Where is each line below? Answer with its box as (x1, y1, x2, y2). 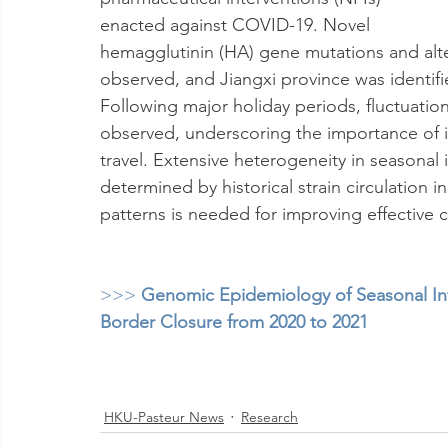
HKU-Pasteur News (104, 407, 224, 426)
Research (241, 407, 298, 426)
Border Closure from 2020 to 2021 (100, 311, 368, 333)
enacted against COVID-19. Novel (100, 14, 375, 36)
